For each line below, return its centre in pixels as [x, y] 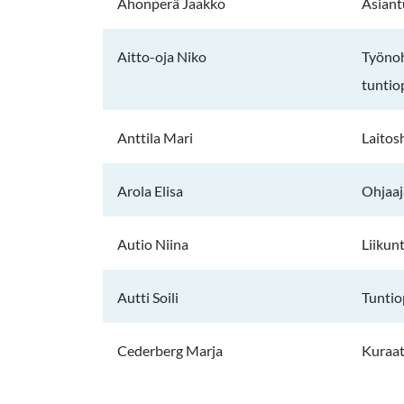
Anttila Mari [155, 138]
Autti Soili [148, 298]
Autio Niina [153, 244]
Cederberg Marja [170, 351]
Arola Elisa [150, 191]
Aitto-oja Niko [162, 57]
